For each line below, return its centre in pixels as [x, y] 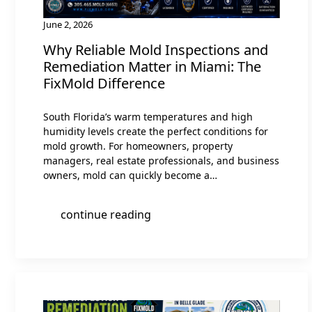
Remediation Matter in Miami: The [152, 66]
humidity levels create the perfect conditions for [156, 131]
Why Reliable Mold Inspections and [156, 49]
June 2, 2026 [68, 24]
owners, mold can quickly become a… [130, 175]
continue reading [106, 214]
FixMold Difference [104, 83]
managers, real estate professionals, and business [161, 160]
